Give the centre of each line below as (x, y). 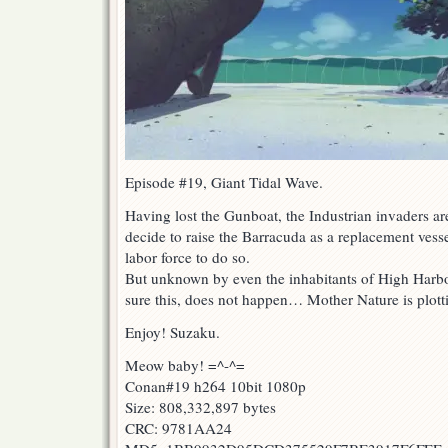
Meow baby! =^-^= (185, 365)
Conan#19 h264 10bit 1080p (215, 386)
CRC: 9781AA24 (178, 428)
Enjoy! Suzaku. (172, 332)
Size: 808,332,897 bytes (200, 407)
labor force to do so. (187, 257)
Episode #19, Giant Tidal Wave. (224, 182)
